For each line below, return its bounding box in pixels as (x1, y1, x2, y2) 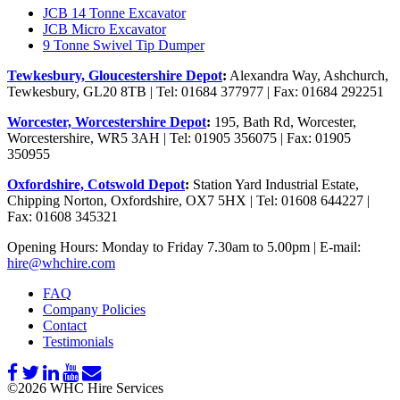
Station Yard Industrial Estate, (189, 177, 359, 193)
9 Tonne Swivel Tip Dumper (43, 37, 204, 54)
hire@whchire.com (7, 255, 115, 271)
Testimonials (43, 334, 113, 350)
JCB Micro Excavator (43, 21, 166, 37)
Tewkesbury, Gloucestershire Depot (7, 68, 222, 84)
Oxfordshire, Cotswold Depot (7, 177, 185, 193)
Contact (43, 318, 87, 334)
